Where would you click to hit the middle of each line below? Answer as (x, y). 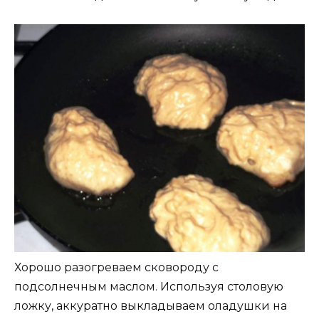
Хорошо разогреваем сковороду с (116, 268)
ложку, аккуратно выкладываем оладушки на (151, 306)
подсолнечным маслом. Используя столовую (149, 287)
